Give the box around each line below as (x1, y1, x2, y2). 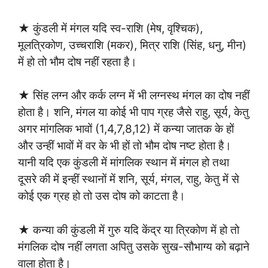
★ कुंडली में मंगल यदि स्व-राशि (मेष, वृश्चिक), (18, 21, 203, 35)
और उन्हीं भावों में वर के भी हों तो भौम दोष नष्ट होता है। (18, 139, 232, 153)
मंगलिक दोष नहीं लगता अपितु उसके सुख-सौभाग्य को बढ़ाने (18, 239, 249, 254)
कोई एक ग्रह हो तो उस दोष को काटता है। (18, 189, 185, 203)
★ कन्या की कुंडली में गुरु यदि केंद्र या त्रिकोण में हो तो (18, 223, 239, 237)
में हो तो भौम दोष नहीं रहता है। (18, 54, 137, 69)
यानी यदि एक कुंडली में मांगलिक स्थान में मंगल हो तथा (18, 156, 229, 170)
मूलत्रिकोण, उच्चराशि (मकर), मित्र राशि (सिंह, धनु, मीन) (18, 38, 246, 52)
